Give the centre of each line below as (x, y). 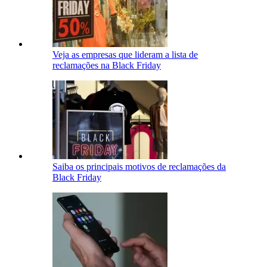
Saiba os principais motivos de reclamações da (139, 166)
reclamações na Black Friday (107, 65)
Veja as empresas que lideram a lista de (125, 54)
